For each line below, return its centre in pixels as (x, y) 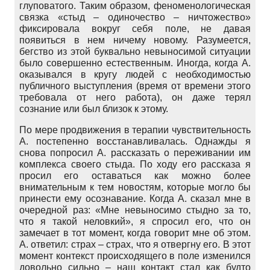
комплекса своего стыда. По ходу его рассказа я (135, 164)
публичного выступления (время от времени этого (135, 86)
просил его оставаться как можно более (135, 175)
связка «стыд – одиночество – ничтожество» (135, 17)
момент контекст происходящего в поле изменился (135, 256)
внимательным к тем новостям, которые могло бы (135, 187)
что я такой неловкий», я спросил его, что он (135, 221)
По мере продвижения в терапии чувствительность (135, 130)
